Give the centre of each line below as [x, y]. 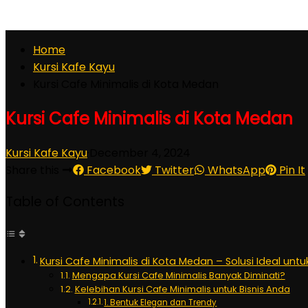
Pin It [291, 170]
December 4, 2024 [140, 153]
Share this [34, 170]
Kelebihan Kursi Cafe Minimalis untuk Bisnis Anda [182, 289]
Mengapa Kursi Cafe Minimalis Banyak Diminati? [178, 276]
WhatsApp [235, 170]
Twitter [173, 170]
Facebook [112, 170]
